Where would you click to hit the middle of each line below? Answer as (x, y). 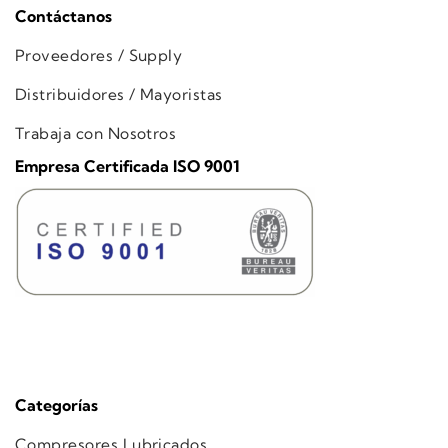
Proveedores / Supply (99, 56)
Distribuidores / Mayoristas (119, 95)
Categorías (56, 405)
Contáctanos (63, 16)
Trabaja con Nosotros (96, 134)
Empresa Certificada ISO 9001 (127, 165)
